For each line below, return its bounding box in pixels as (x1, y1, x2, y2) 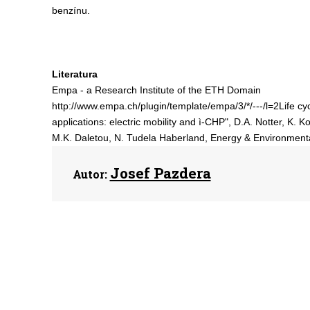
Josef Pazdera (109, 163, 211, 183)
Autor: (72, 167, 107, 181)
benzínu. (51, 5, 90, 16)
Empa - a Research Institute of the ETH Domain (51, 84, 266, 95)
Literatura (51, 69, 98, 80)
